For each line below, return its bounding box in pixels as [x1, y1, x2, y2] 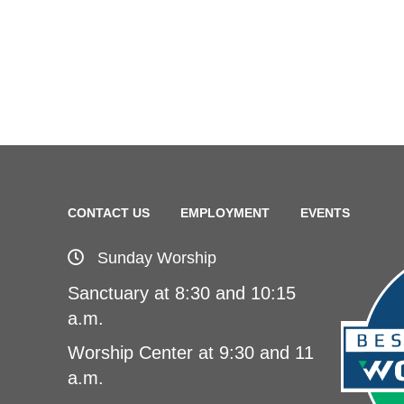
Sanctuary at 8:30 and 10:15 [68, 282, 296, 303]
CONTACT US [68, 205, 150, 220]
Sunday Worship [97, 248, 216, 267]
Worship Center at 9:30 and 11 [68, 342, 314, 363]
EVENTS [300, 205, 350, 220]
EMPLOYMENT [180, 205, 270, 220]
